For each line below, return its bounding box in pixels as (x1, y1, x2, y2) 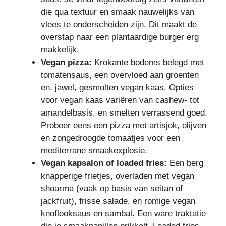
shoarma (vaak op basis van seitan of (41, 184, 183, 194)
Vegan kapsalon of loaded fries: (41, 158, 167, 168)
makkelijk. (41, 45, 79, 55)
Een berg (167, 158, 203, 168)
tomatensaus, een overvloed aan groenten (41, 70, 199, 80)
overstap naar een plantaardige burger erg (41, 32, 199, 42)
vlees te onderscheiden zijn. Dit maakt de (41, 20, 197, 30)
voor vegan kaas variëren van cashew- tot (41, 95, 199, 105)
